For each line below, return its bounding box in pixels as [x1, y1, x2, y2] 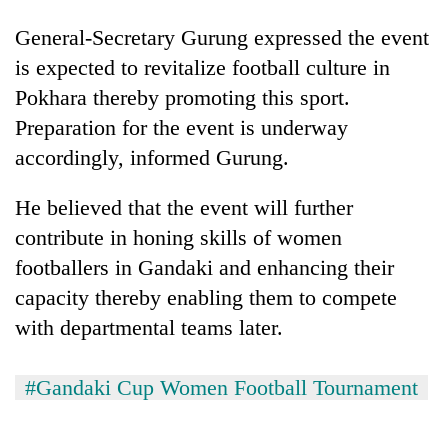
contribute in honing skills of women [15, 224, 342, 250]
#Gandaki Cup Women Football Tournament [25, 374, 418, 400]
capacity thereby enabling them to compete [15, 284, 397, 310]
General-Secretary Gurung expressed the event [15, 24, 429, 50]
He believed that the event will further [15, 194, 353, 220]
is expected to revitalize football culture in [15, 54, 390, 80]
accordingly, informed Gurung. [15, 144, 289, 170]
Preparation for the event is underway [15, 114, 348, 140]
